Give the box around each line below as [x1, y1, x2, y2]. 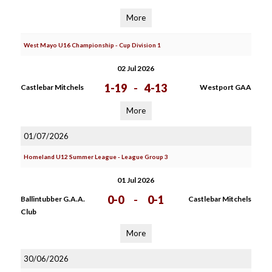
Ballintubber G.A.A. [20, 194, 85, 203]
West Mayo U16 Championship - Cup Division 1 [23, 41, 161, 49]
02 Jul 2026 [117, 64, 155, 73]
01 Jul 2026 [117, 175, 155, 185]
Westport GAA [199, 83, 251, 92]
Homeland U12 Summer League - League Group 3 [23, 153, 168, 160]
